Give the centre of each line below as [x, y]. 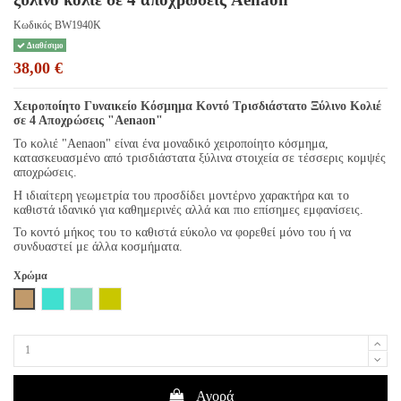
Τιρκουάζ [72, 298]
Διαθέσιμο [44, 45]
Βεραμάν [99, 298]
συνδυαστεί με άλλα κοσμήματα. [98, 247]
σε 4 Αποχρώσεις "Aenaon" [88, 121]
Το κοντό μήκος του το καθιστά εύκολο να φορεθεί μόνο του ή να [182, 233]
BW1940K [78, 26]
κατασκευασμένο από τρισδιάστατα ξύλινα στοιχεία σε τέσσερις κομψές [200, 158]
